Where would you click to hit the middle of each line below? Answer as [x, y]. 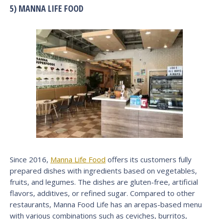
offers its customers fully [149, 159]
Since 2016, [30, 159]
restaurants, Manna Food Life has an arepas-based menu [106, 204]
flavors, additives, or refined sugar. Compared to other [102, 193]
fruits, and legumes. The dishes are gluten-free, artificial [104, 182]
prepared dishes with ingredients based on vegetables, [103, 170]
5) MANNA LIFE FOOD [47, 8]
